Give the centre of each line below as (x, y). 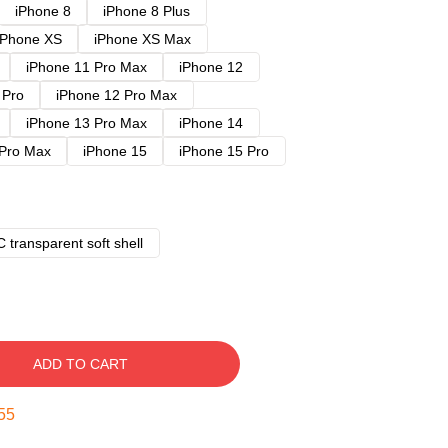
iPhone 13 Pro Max (86, 123)
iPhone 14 (211, 123)
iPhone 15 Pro (224, 151)
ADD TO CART (80, 364)
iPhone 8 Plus (146, 11)
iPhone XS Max (142, 39)
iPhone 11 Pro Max (86, 67)
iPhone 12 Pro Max (116, 95)
